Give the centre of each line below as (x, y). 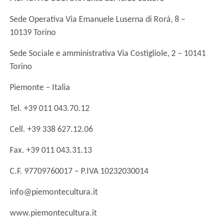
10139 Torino (33, 33)
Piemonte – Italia (40, 88)
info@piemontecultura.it (54, 192)
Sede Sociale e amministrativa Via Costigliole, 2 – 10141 (108, 54)
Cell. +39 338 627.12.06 (52, 129)
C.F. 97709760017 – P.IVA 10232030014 (79, 171)
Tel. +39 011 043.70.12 (50, 109)
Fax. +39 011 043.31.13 (51, 150)
